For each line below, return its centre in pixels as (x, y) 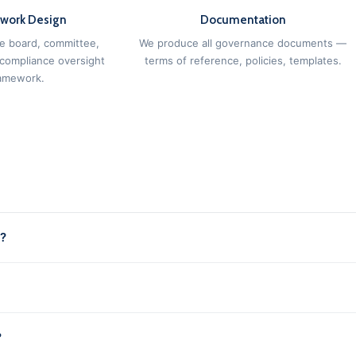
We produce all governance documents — (243, 43)
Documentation (243, 20)
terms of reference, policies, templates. (243, 60)
